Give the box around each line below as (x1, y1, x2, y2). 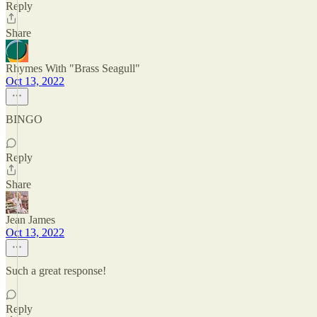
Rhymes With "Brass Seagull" (6, 62, 140, 74)
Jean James (6, 214, 55, 226)
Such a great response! (6, 265, 106, 277)
